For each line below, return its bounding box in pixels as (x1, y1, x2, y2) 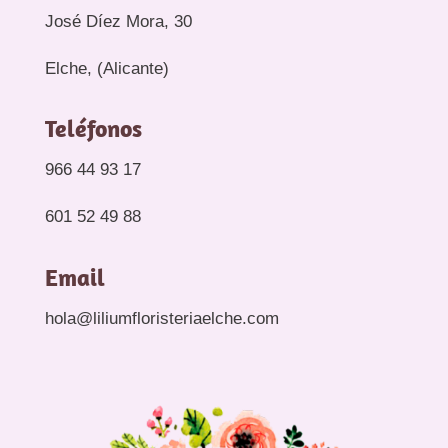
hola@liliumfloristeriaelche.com (44, 309, 279, 329)
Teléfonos (44, 113, 142, 144)
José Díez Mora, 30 (44, 12, 192, 32)
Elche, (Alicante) (44, 59, 169, 79)
